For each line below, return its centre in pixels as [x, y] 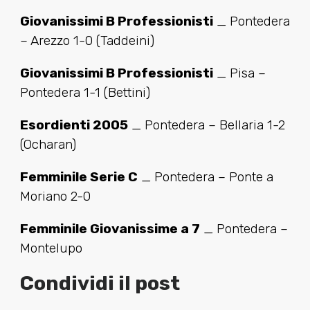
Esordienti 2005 [74, 125]
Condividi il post [100, 283]
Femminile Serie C [79, 177]
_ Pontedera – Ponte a [205, 177]
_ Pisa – [239, 73]
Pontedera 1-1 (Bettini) [85, 92]
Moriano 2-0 [55, 197]
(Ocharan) [48, 144]
